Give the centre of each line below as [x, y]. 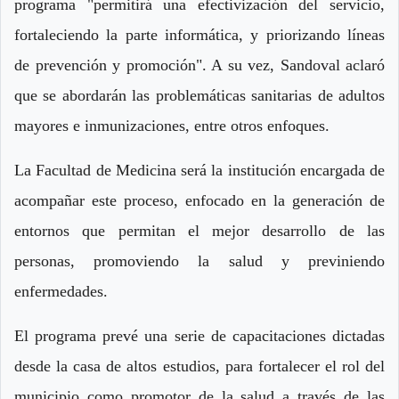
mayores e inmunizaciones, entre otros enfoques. [172, 126]
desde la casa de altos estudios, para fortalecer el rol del [199, 366]
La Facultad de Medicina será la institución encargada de [199, 171]
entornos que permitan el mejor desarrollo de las [199, 231]
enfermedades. [61, 292]
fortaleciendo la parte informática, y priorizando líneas [199, 35]
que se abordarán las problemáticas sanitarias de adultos [199, 96]
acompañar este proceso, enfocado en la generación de [199, 201]
